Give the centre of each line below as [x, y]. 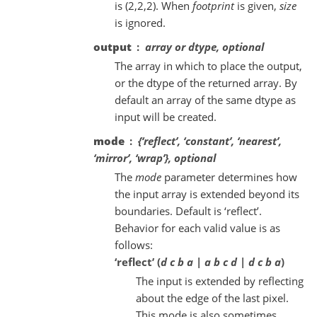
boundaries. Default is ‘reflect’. [188, 211]
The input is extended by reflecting [219, 281]
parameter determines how [229, 177]
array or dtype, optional [204, 46]
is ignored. [140, 22]
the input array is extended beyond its [207, 194]
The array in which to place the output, [208, 65]
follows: [133, 244]
